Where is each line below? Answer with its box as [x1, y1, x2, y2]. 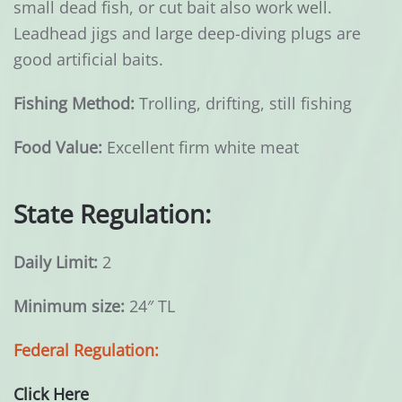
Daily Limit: [13, 251, 98, 274]
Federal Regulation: [13, 339, 159, 362]
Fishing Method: [13, 92, 135, 115]
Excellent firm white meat [102, 136, 299, 159]
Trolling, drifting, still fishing [135, 92, 352, 115]
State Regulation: [13, 197, 211, 232]
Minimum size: [13, 295, 125, 318]
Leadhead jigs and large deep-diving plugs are [13, 22, 361, 45]
